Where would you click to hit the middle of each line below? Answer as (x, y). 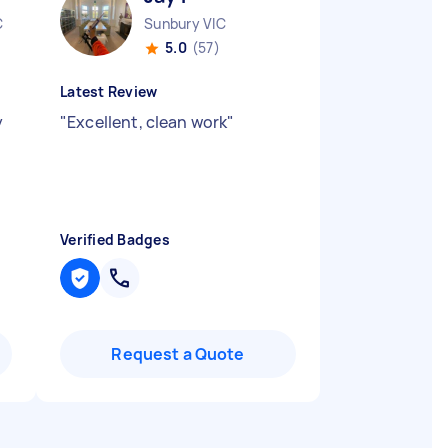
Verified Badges (115, 239)
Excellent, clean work (147, 122)
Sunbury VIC (185, 23)
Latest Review (109, 91)
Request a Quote (178, 354)
